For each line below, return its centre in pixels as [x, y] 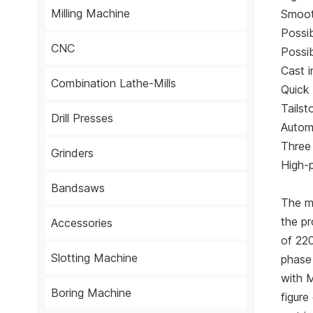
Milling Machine [90, 14]
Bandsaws [78, 188]
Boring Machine [91, 293]
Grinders [72, 153]
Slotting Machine [94, 258]
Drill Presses [82, 118]
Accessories [81, 223]
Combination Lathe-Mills [113, 83]
